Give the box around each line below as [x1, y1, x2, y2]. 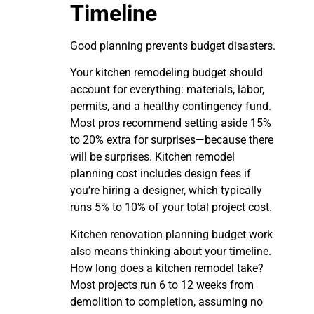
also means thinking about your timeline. [70, 244, 271, 258]
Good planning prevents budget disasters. [70, 39, 275, 53]
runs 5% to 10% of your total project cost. [70, 200, 272, 214]
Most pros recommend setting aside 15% [70, 116, 271, 130]
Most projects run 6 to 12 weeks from [70, 278, 254, 292]
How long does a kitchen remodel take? [70, 261, 264, 275]
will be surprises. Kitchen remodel [70, 150, 235, 164]
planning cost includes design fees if [70, 167, 251, 181]
